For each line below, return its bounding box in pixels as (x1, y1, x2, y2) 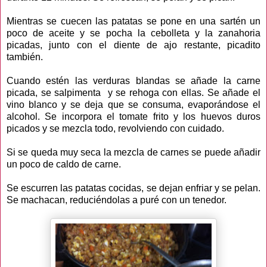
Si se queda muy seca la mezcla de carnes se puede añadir (7, 147, 260, 157)
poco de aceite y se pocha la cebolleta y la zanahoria (7, 27, 260, 38)
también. (7, 51, 43, 62)
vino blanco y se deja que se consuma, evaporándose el (7, 99, 260, 110)
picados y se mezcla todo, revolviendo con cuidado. (7, 123, 224, 133)
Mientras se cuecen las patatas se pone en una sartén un (7, 15, 260, 26)
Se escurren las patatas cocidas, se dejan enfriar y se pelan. (7, 182, 260, 193)
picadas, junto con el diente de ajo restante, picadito (7, 39, 260, 50)
